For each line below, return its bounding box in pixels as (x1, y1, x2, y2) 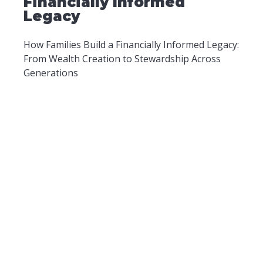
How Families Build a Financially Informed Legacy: (23, 38, 239, 52)
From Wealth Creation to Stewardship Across (23, 52, 221, 66)
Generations (23, 66, 78, 80)
